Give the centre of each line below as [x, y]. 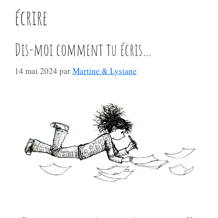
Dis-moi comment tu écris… [83, 49]
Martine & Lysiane [105, 71]
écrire [31, 17]
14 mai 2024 [36, 71]
